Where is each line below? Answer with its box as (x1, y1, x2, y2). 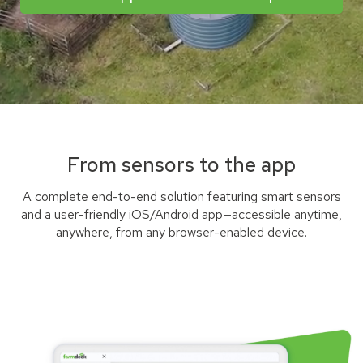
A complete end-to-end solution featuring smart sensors (22, 187, 341, 205)
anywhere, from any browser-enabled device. (56, 223, 307, 241)
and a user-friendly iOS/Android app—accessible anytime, (21, 205, 342, 223)
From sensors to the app (67, 152, 296, 178)
